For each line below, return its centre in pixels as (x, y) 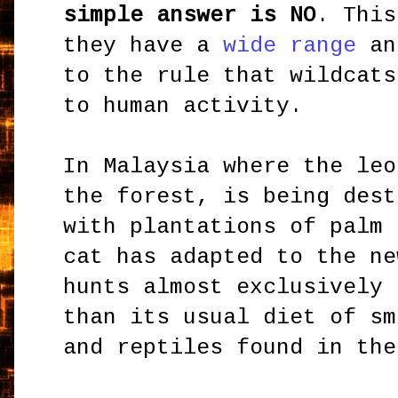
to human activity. (183, 106)
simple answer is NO (190, 15)
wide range (290, 45)
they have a (143, 45)
